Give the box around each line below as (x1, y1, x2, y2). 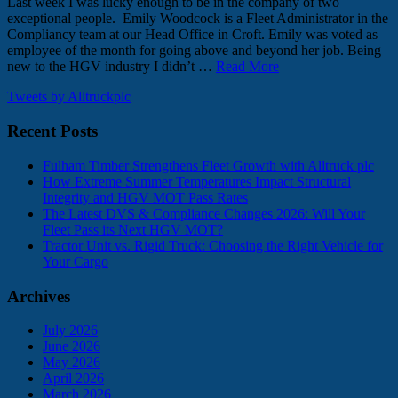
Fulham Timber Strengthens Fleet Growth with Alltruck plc (43, 157, 374, 173)
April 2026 (43, 370, 104, 386)
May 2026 (43, 354, 100, 370)
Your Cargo (43, 253, 108, 269)
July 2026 (43, 322, 98, 338)
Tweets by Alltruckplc (7, 89, 131, 105)
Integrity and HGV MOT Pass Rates (43, 189, 248, 205)
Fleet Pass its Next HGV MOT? (43, 221, 223, 237)
